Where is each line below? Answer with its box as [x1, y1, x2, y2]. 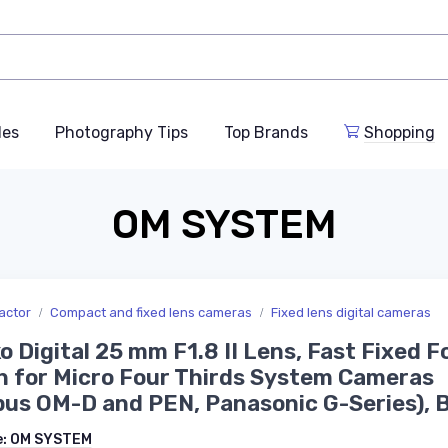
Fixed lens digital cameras [271, 305, 431, 321]
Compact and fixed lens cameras [50, 305, 252, 321]
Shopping [364, 123, 435, 143]
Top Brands [224, 123, 308, 143]
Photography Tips [55, 123, 188, 143]
